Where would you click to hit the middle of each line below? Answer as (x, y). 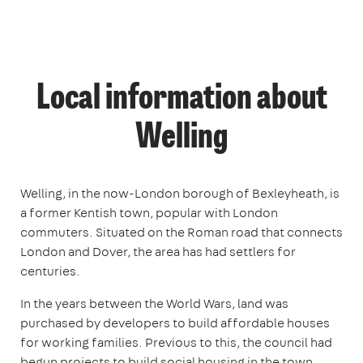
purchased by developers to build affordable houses (175, 322)
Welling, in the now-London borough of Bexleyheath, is (180, 193)
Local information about (181, 99)
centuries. (50, 271)
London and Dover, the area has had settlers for (158, 251)
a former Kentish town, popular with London (149, 212)
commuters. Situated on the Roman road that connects (181, 232)
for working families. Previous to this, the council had (176, 342)
